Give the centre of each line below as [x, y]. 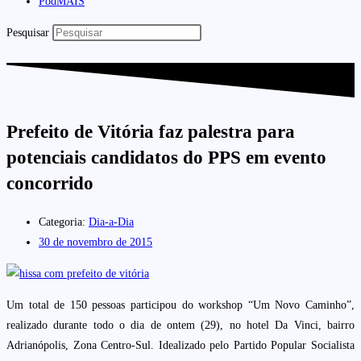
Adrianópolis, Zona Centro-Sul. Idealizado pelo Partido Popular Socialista [180, 346]
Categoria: [62, 222]
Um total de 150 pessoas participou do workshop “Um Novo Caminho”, [180, 305]
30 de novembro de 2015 [95, 243]
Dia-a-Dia [111, 222]
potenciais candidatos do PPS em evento [166, 158]
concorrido [50, 184]
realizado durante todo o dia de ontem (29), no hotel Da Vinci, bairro [180, 326]
